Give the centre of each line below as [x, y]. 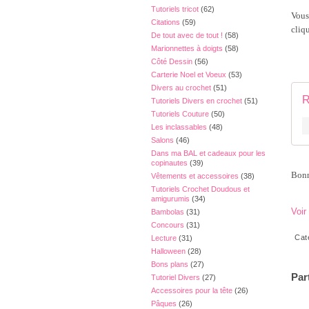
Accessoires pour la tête [192, 290]
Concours [168, 225]
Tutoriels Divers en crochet [197, 101]
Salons [162, 140]
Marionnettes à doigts [187, 48]
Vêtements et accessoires [195, 176]
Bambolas [168, 212]
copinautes [169, 163]
